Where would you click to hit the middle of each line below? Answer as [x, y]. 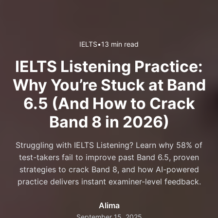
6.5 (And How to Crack [109, 104]
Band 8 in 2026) [109, 122]
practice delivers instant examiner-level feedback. [109, 182]
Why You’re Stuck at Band [109, 85]
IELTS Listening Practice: [109, 67]
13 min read [120, 44]
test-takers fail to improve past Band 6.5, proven [109, 157]
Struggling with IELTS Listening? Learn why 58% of [109, 145]
